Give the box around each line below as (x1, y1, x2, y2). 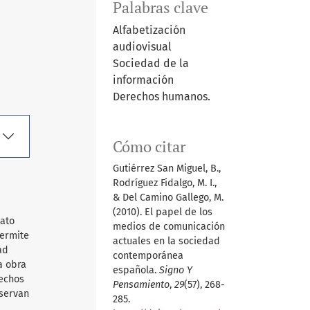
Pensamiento (112, 279, 170, 291)
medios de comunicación (112, 221, 225, 233)
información (112, 73, 174, 87)
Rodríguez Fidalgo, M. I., (112, 177, 217, 190)
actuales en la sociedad (112, 235, 220, 248)
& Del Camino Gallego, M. (112, 192, 224, 204)
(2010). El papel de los (112, 206, 212, 219)
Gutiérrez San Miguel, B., (112, 163, 221, 175)
